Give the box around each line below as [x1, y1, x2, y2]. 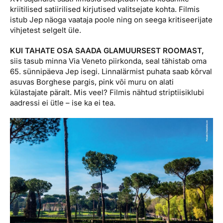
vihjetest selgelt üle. [10, 25, 81, 35]
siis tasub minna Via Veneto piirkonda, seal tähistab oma [10, 56, 207, 66]
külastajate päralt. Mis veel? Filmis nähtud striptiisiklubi [10, 88, 204, 98]
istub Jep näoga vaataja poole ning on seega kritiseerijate [10, 15, 213, 25]
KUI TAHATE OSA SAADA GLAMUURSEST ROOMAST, [10, 46, 204, 56]
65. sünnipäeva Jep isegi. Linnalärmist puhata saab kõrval [10, 67, 212, 77]
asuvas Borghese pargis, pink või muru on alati [10, 77, 174, 87]
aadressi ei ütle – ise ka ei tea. [10, 98, 115, 108]
